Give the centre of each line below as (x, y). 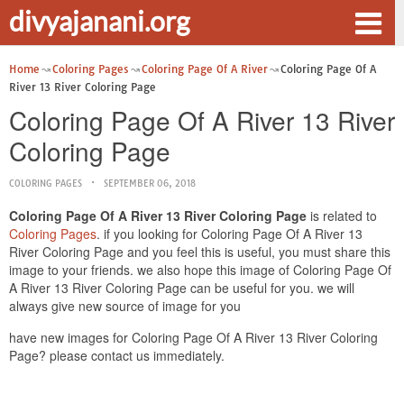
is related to (342, 216)
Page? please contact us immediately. (117, 355)
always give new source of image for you (125, 306)
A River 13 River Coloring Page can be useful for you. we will (182, 288)
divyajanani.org (99, 21)
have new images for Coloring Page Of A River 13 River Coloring (193, 337)
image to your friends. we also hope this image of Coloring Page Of (200, 270)
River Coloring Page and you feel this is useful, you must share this (200, 252)
